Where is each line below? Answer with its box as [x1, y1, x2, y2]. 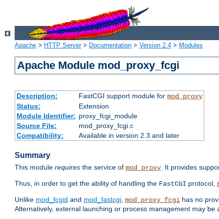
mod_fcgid [36, 196, 68, 204]
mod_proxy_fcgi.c [78, 122, 133, 130]
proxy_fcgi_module [78, 112, 137, 120]
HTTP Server [44, 42, 81, 49]
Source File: [16, 122, 57, 130]
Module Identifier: [16, 112, 76, 120]
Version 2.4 [139, 42, 171, 49]
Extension [78, 102, 109, 110]
